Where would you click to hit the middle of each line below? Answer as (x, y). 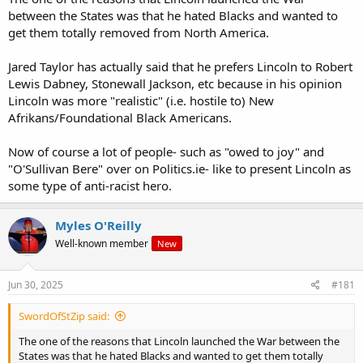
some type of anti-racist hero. (90, 185)
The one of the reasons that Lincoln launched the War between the (179, 342)
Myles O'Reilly (98, 225)
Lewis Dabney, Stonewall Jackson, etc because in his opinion (175, 83)
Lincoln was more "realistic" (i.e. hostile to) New (141, 100)
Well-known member (102, 243)
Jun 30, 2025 (36, 285)
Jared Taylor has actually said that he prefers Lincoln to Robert (180, 66)
